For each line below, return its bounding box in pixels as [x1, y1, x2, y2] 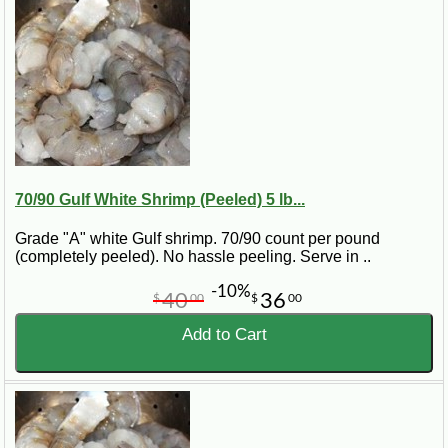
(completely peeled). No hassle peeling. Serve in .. [15, 248, 371, 266]
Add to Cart [181, 325, 267, 345]
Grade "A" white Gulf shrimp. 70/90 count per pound [15, 230, 380, 248]
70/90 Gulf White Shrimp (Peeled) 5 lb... [15, 190, 305, 208]
